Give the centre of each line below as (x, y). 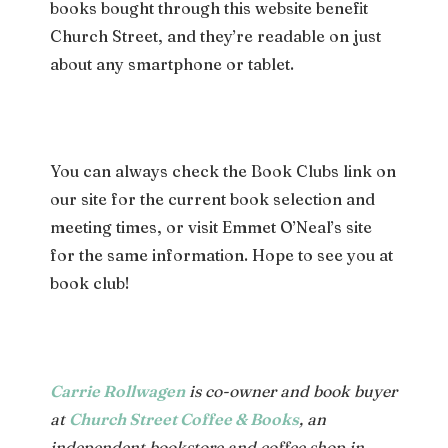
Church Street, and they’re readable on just (215, 36)
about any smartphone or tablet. (172, 64)
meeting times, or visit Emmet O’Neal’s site (211, 227)
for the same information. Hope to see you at (221, 255)
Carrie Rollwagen (117, 390)
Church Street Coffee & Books (184, 418)
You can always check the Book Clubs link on (223, 171)
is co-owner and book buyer (291, 390)
